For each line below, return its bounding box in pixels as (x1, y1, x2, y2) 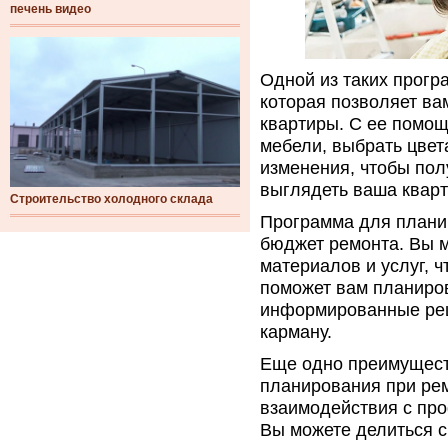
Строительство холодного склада (10, 192, 213, 206)
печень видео (10, 2, 91, 16)
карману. (260, 322, 332, 342)
